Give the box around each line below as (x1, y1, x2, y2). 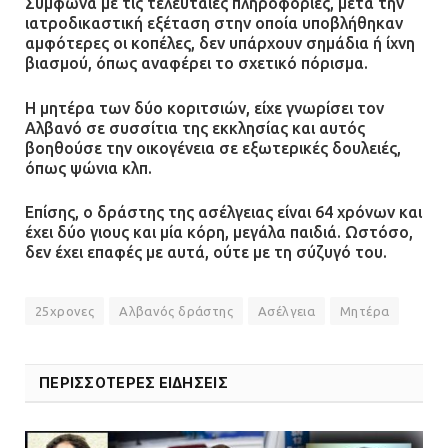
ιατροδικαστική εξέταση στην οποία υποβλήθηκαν (25, 14, 403, 33)
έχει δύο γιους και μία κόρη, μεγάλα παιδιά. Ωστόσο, (25, 223, 413, 242)
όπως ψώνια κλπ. (25, 158, 152, 177)
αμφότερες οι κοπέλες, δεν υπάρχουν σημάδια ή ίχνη (25, 34, 415, 53)
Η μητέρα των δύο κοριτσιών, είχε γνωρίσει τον (25, 98, 384, 117)
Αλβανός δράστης (119, 304, 233, 319)
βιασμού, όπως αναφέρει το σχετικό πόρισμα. (25, 54, 368, 73)
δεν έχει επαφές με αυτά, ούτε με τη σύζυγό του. (25, 243, 387, 262)
